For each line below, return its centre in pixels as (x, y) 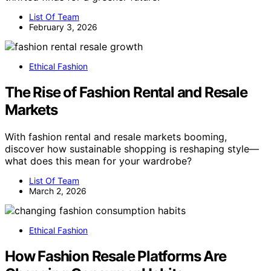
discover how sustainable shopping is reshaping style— (132, 149)
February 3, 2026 (63, 27)
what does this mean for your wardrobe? (98, 161)
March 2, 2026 (58, 191)
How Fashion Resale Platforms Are (116, 256)
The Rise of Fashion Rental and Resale (126, 92)
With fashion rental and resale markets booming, (116, 136)
